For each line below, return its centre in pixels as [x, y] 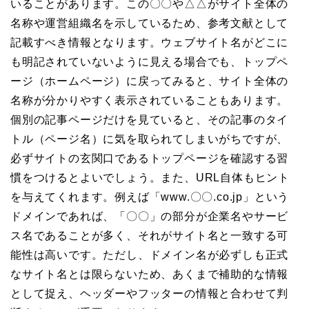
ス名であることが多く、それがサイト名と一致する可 [150, 235]
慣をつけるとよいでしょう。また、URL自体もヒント [150, 177]
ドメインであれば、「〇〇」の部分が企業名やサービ [150, 216]
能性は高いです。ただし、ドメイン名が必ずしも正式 [150, 255]
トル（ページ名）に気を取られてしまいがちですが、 [150, 139]
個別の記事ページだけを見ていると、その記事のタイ [150, 119]
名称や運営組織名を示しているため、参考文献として [150, 23]
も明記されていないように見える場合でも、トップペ [150, 61]
